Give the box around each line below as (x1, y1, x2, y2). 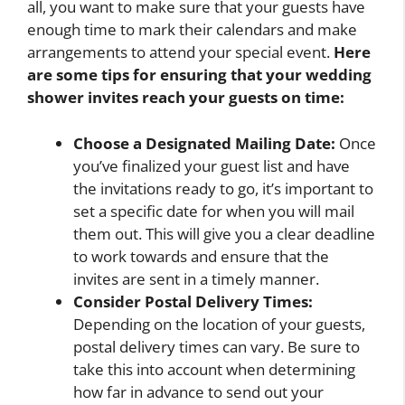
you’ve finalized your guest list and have (73, 155, 350, 176)
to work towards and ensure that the (73, 245, 329, 267)
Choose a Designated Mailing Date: (73, 132, 335, 154)
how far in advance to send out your (73, 381, 324, 402)
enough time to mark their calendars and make (27, 19, 357, 41)
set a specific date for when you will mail (73, 200, 354, 221)
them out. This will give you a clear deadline (73, 222, 375, 244)
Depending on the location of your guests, (73, 313, 365, 334)
